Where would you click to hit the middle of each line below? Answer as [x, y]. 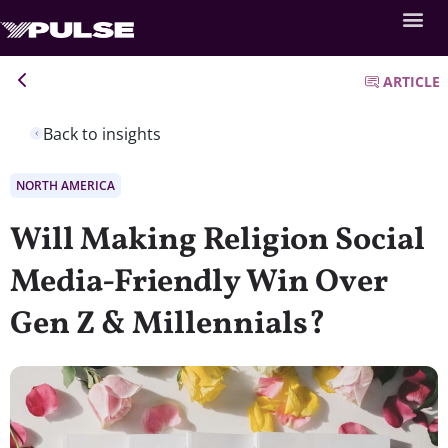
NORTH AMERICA [65, 185]
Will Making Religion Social [217, 240]
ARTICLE [411, 81]
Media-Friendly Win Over [199, 282]
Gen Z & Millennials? [167, 324]
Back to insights [102, 133]
